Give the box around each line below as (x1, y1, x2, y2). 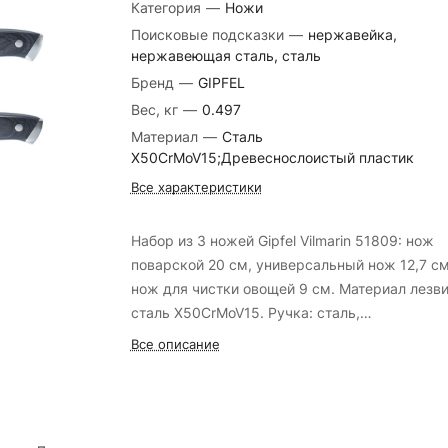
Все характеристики (130, 179, 262, 195)
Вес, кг (130, 101, 178, 118)
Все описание (130, 336, 220, 352)
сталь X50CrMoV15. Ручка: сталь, (130, 304, 360, 321)
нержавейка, (307, 26, 397, 43)
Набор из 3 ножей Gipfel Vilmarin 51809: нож (130, 232, 434, 249)
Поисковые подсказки (130, 26, 284, 43)
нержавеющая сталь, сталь (130, 47, 321, 64)
